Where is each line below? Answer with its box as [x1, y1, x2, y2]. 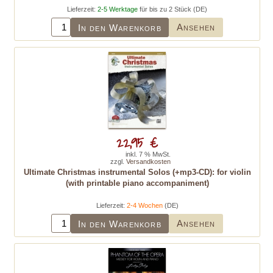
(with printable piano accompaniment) [65, 179, 209, 188]
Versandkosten [126, 158, 171, 165]
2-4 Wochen [126, 202, 163, 209]
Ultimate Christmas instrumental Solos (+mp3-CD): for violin [23, 168, 251, 177]
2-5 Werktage [97, 5, 138, 13]
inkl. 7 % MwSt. [126, 151, 171, 158]
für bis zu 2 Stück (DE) [138, 5, 207, 13]
